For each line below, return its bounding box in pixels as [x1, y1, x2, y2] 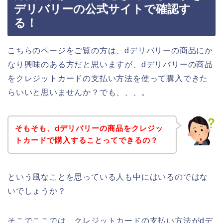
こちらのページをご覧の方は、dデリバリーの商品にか [7, 46, 214, 55]
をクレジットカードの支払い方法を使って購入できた [7, 74, 209, 83]
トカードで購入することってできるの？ [14, 136, 158, 145]
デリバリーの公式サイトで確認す [14, 2, 191, 15]
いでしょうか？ [7, 187, 66, 196]
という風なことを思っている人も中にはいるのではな [7, 173, 209, 182]
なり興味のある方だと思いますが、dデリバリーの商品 [7, 60, 213, 69]
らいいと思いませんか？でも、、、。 [7, 88, 150, 97]
